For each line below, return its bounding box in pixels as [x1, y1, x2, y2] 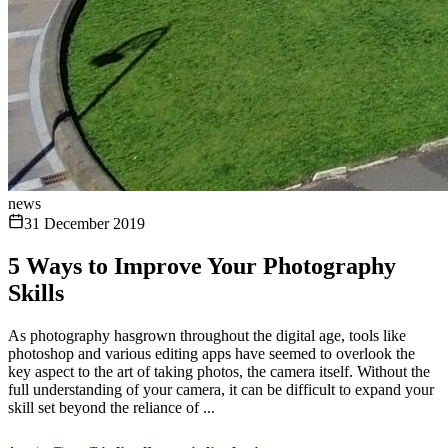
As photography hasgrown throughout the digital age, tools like [8, 326, 406, 344]
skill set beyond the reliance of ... [8, 398, 215, 416]
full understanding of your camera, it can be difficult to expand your [8, 380, 434, 398]
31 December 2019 [24, 215, 145, 232]
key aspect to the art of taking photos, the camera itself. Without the [8, 362, 430, 380]
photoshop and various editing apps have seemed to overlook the [8, 344, 415, 362]
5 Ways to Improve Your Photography [8, 252, 396, 279]
